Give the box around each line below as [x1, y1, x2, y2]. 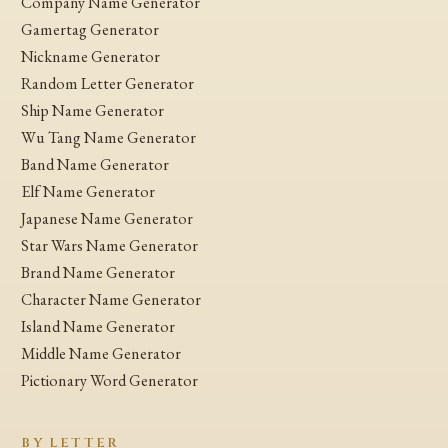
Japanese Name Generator [21, 207, 194, 229]
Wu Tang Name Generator [21, 126, 197, 148]
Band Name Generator [21, 153, 170, 175]
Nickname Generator [21, 45, 161, 67]
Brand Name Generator [21, 261, 176, 283]
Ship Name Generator [21, 99, 165, 121]
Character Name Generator [21, 288, 202, 310]
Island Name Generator [21, 315, 176, 337]
